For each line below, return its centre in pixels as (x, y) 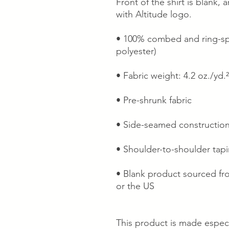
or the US (135, 186)
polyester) (136, 51)
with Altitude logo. (154, 14)
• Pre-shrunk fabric (154, 100)
